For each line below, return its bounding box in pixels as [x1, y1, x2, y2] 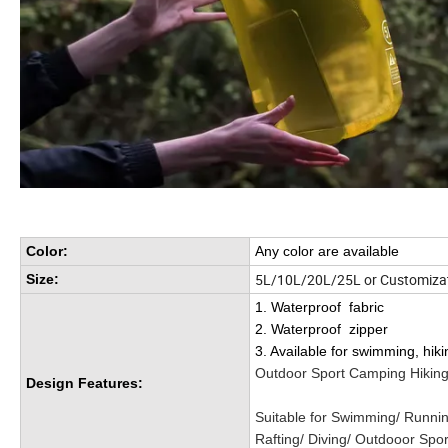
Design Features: [26, 375, 143, 392]
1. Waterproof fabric [255, 299, 384, 316]
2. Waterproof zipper [255, 321, 388, 338]
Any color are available [255, 243, 399, 260]
